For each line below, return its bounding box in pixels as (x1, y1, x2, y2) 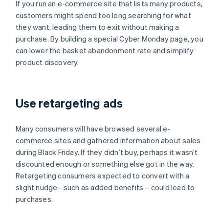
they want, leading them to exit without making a (16, 22, 179, 32)
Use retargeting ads (16, 95, 123, 111)
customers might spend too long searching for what (16, 10, 191, 21)
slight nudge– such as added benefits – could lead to (16, 182, 195, 193)
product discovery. (16, 57, 79, 67)
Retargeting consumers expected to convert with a (16, 171, 190, 181)
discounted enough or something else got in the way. (16, 159, 195, 169)
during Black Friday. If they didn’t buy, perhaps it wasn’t (16, 147, 198, 157)
